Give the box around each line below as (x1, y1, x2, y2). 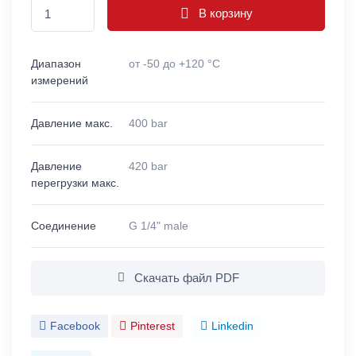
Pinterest (130, 319, 175, 332)
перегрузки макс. (31, 176, 119, 189)
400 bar (129, 116, 168, 130)
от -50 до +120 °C (129, 56, 221, 70)
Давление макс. (31, 116, 113, 130)
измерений (31, 73, 88, 87)
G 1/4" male (129, 219, 189, 232)
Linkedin (211, 319, 253, 332)
